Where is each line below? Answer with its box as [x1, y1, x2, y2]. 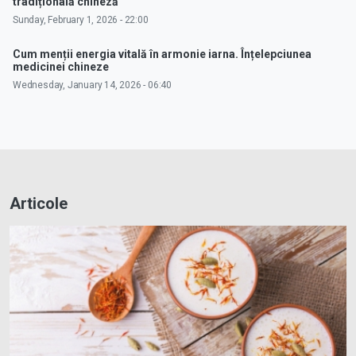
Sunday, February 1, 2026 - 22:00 [13, 14, 149, 26]
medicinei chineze [13, 60, 109, 74]
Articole [10, 194, 68, 214]
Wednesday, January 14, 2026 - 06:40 [13, 79, 172, 91]
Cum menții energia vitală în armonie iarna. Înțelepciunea [13, 48, 311, 61]
